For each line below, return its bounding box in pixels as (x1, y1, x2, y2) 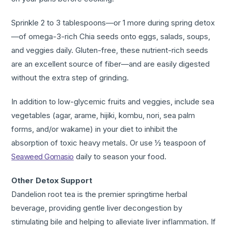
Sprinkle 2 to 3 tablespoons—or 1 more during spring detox (11, 18, 215, 28)
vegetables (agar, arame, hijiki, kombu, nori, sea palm (11, 110, 195, 121)
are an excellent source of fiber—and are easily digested (11, 59, 210, 69)
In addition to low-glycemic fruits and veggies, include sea (11, 97, 215, 107)
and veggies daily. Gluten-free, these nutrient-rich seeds (11, 45, 209, 55)
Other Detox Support (11, 176, 93, 186)
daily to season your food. (73, 152, 166, 162)
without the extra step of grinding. (11, 73, 129, 83)
